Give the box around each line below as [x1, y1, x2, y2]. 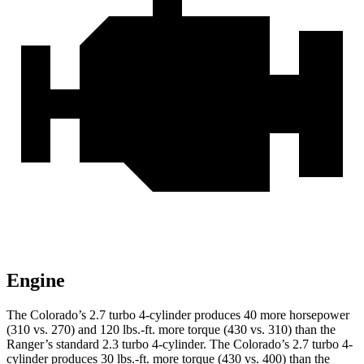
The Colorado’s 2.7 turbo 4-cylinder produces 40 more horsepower [6, 308, 349, 323]
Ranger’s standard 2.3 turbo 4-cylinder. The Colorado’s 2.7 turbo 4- [6, 337, 353, 352]
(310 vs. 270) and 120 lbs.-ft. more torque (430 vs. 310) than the [6, 323, 336, 337]
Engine [6, 270, 65, 292]
